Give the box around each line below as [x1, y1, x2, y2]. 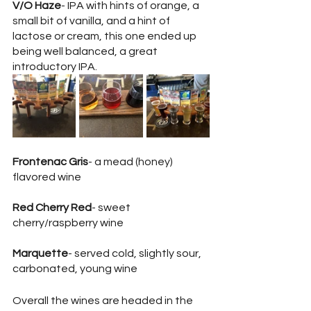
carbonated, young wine [12, 262, 140, 274]
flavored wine [12, 171, 81, 183]
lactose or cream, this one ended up [12, 30, 199, 42]
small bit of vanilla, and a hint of [12, 15, 172, 26]
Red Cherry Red [12, 201, 92, 213]
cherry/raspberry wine [12, 217, 126, 228]
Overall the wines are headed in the [12, 294, 195, 306]
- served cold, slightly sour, [68, 247, 203, 259]
